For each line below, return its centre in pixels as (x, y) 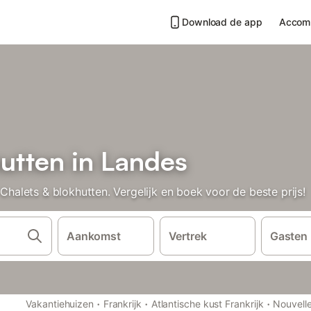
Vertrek (187, 236)
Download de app (222, 22)
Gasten (289, 236)
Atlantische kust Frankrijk (207, 304)
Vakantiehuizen (60, 304)
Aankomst (94, 236)
